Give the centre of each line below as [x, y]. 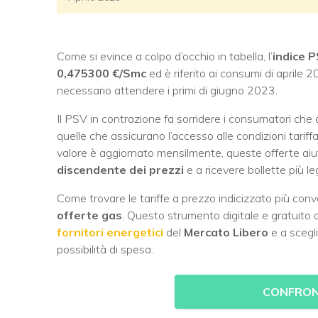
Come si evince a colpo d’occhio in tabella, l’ [165, 56]
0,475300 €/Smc [102, 73]
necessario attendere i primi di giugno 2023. [167, 90]
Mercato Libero [226, 232]
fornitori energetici [110, 232]
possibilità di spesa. [105, 249]
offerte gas [89, 215]
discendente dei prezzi [120, 169]
